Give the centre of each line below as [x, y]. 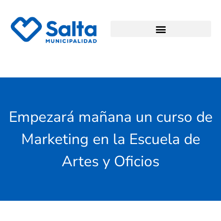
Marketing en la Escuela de [110, 139]
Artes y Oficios [110, 161]
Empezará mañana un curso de [110, 117]
